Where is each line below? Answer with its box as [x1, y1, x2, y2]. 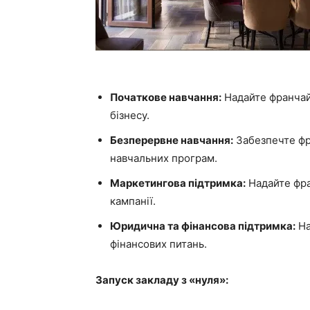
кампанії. [110, 194, 156, 208]
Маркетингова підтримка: [110, 176, 246, 190]
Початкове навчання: [110, 91, 221, 104]
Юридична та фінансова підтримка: [110, 219, 295, 232]
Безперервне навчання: [110, 134, 233, 147]
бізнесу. [110, 109, 149, 122]
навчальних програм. [110, 152, 217, 165]
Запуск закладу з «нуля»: [95, 273, 228, 286]
